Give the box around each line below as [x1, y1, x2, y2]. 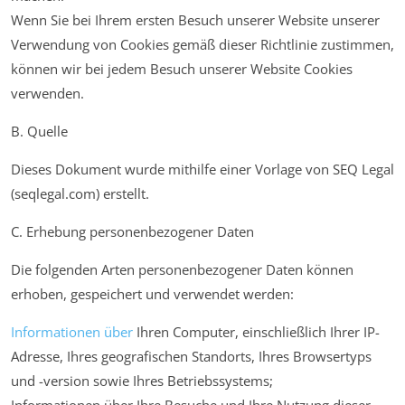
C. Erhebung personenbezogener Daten [11, 222, 254, 241]
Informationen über [11, 323, 133, 342]
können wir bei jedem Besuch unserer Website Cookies [11, 60, 353, 79]
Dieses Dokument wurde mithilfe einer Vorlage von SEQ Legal [11, 160, 394, 179]
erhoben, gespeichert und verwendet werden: [11, 285, 294, 304]
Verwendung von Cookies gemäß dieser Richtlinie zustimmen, [11, 35, 394, 54]
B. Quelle [11, 122, 68, 141]
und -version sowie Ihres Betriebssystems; [11, 372, 273, 391]
